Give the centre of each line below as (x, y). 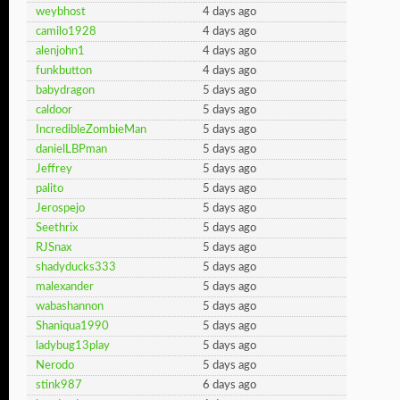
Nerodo (55, 366)
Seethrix (57, 228)
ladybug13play (73, 346)
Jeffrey (54, 169)
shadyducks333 (76, 267)
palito (50, 189)
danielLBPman (71, 150)
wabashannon (70, 307)
